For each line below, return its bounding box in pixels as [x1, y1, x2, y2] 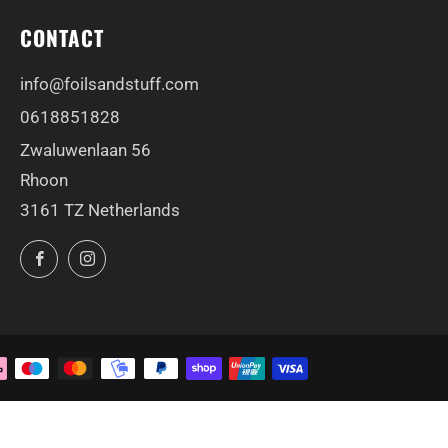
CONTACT [20, 22, 104, 53]
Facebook [56, 244, 122, 262]
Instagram [104, 244, 171, 262]
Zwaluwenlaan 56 [20, 140, 151, 160]
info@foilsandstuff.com [20, 74, 199, 94]
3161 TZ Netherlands [20, 200, 180, 220]
